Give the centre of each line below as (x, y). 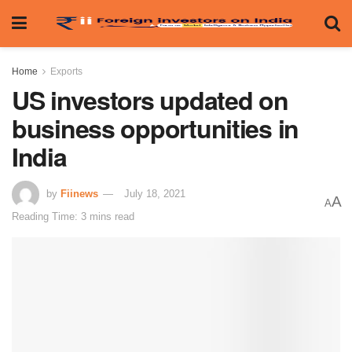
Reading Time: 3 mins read (73, 216)
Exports (66, 71)
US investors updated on (150, 100)
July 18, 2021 (155, 193)
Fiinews (79, 193)
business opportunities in (155, 128)
